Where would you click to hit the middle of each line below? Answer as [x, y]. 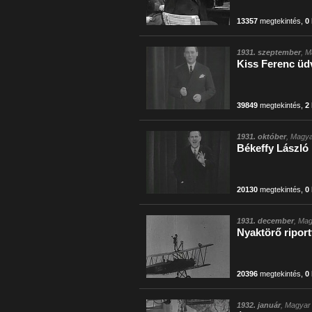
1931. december [265, 221]
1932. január [258, 305]
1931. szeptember [268, 52]
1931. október [261, 136]
